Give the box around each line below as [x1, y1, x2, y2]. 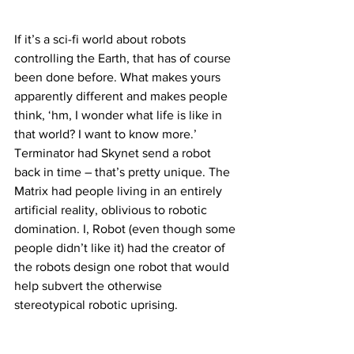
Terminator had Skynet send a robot [14, 146, 214, 160]
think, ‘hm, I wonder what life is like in [14, 108, 225, 122]
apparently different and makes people [14, 89, 231, 104]
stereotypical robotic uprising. [14, 298, 178, 312]
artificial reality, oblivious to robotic [14, 203, 210, 217]
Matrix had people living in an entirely [14, 184, 225, 198]
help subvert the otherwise [14, 279, 165, 293]
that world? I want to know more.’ [14, 127, 200, 141]
